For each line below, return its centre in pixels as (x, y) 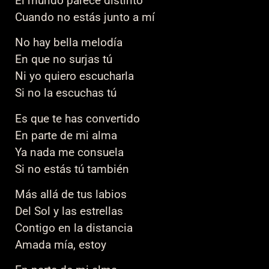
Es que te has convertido (77, 118)
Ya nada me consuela (69, 152)
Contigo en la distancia (74, 228)
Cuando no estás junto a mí (85, 17)
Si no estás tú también (72, 169)
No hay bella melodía (69, 43)
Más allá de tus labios (71, 194)
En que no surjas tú (64, 59)
